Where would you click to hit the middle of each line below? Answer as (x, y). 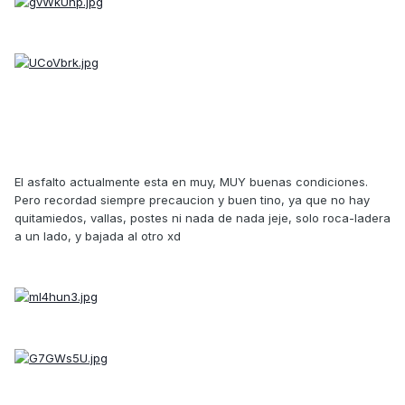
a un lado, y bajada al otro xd (98, 235)
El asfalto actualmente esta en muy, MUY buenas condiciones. (191, 181)
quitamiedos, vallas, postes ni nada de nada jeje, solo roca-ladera (202, 217)
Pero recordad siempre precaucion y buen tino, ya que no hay (192, 199)
